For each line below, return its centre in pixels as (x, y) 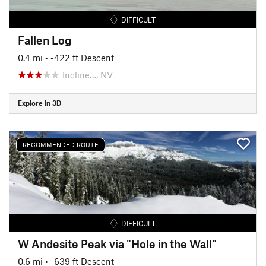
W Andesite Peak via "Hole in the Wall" (117, 243)
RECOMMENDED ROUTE (61, 145)
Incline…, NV (88, 75)
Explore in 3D (39, 103)
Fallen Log (45, 40)
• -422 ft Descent (80, 57)
